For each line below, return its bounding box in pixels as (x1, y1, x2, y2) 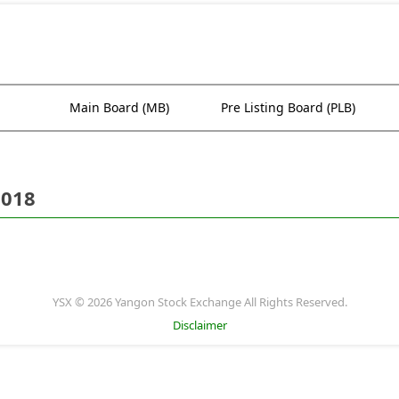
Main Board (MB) (69, 98, 169, 116)
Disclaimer (172, 316, 227, 333)
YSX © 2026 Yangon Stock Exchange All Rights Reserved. (52, 293, 347, 310)
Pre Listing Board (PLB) (221, 98, 355, 116)
